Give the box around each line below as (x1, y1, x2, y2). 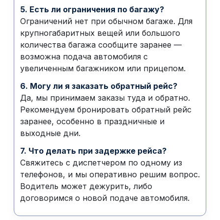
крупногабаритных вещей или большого (20, 28, 180, 38)
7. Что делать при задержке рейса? (20, 146, 166, 156)
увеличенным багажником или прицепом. (20, 63, 186, 73)
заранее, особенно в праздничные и (20, 116, 165, 126)
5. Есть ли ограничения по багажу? (20, 4, 164, 14)
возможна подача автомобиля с (20, 52, 148, 61)
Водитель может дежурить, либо (20, 181, 152, 191)
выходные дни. (20, 128, 81, 138)
